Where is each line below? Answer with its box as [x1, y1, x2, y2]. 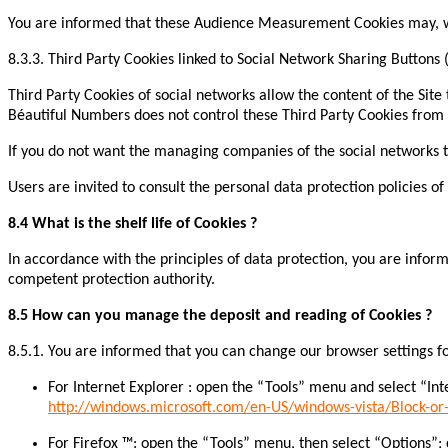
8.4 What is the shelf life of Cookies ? [8, 216, 257, 233]
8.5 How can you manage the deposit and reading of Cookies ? [8, 308, 432, 325]
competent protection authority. [8, 272, 215, 289]
